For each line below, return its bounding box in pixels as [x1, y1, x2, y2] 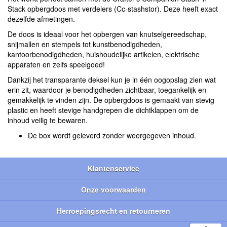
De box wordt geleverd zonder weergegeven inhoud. [28, 130, 196, 141]
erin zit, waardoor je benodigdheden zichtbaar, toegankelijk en [8, 85, 206, 95]
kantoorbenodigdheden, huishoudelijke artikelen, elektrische [8, 49, 200, 60]
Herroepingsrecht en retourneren [57, 206, 170, 216]
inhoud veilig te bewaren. [8, 115, 88, 126]
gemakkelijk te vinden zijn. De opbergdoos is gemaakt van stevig [8, 95, 214, 105]
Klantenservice [88, 163, 139, 174]
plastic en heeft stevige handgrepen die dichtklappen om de [8, 105, 199, 116]
